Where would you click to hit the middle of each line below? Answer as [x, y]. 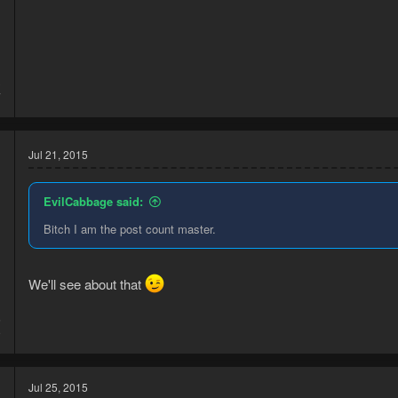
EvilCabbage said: [93, 201]
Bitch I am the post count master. [130, 228]
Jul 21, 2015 [58, 154]
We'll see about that [87, 284]
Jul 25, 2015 [58, 387]
